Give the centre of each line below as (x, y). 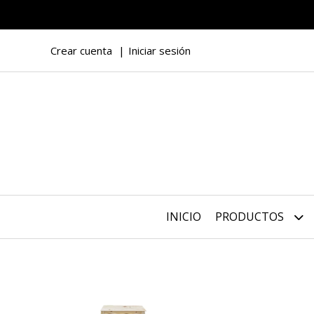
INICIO (184, 217)
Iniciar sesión (159, 50)
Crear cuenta (81, 50)
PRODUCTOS (251, 217)
